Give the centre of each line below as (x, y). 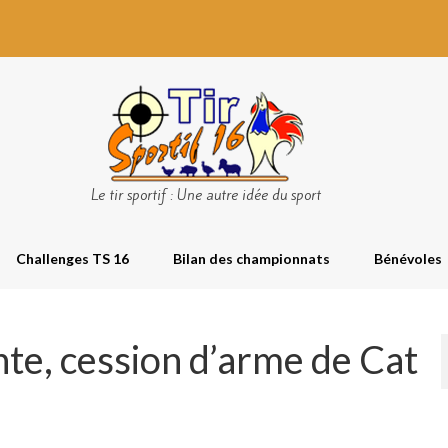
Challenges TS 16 (72, 258)
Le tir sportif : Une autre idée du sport (205, 195)
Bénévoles (408, 258)
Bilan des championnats (251, 258)
